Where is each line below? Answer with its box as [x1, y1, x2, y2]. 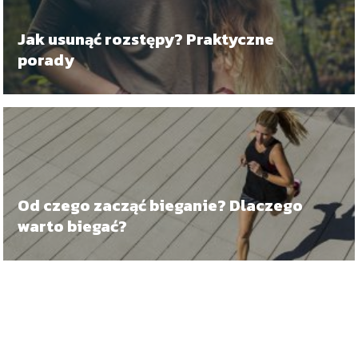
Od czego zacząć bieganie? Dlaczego [18, 193, 304, 217]
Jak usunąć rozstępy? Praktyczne [18, 27, 275, 51]
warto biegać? [18, 214, 128, 238]
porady [18, 48, 75, 72]
